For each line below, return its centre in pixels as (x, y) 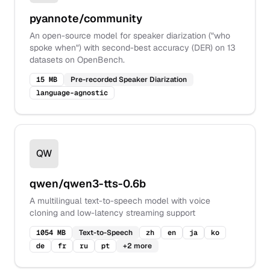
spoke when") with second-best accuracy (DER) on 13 (133, 48)
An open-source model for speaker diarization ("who (130, 36)
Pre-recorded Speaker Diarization (129, 80)
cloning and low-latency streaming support (112, 213)
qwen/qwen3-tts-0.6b (88, 184)
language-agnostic (72, 93)
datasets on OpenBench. (77, 60)
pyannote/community (86, 18)
